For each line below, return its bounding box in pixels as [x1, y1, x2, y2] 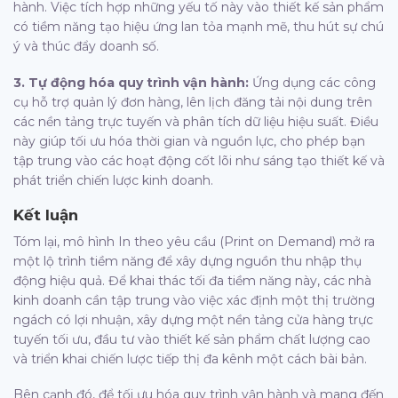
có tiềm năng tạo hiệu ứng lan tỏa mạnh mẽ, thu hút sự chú [13, 19, 384, 36]
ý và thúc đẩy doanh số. [13, 38, 159, 55]
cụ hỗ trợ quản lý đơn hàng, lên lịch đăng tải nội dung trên [13, 93, 372, 110]
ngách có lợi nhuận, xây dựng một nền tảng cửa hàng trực [13, 312, 373, 329]
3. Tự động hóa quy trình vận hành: [13, 74, 249, 91]
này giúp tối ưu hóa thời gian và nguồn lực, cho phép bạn [13, 132, 365, 149]
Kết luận [13, 205, 78, 224]
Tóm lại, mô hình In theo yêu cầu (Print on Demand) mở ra [13, 234, 375, 251]
